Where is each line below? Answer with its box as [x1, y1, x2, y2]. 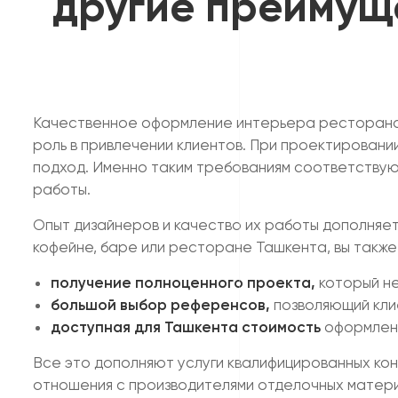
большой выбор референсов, [51, 296, 270, 314]
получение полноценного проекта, [51, 274, 319, 291]
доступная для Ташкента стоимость [51, 318, 321, 336]
